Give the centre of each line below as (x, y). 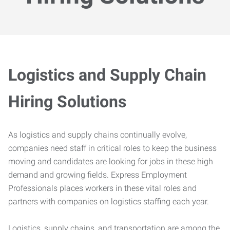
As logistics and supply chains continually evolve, (98, 135)
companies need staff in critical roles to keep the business (112, 148)
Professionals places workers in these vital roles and (102, 188)
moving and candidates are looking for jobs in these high (111, 161)
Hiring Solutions (67, 102)
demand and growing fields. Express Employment (98, 175)
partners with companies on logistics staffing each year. (109, 202)
